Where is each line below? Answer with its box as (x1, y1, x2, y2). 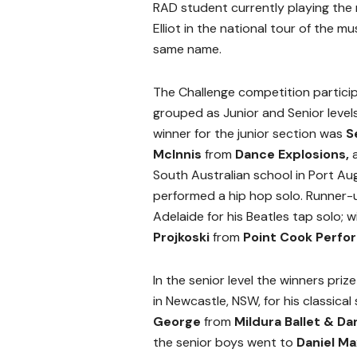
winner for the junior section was (153, 124, 346, 142)
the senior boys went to (153, 333, 296, 351)
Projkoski (153, 228, 213, 245)
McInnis (153, 145, 205, 163)
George (153, 312, 204, 330)
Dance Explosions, (232, 145, 352, 163)
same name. (153, 40, 222, 57)
